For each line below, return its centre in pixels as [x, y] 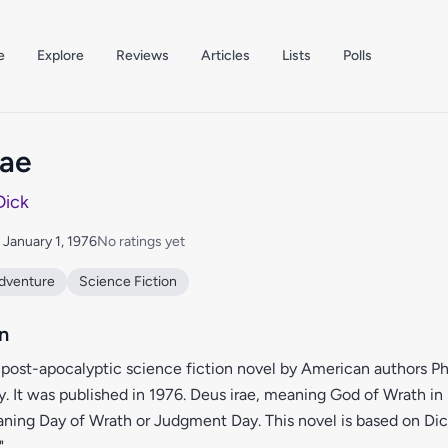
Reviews [142, 55]
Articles [225, 55]
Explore [60, 55]
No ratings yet [141, 241]
